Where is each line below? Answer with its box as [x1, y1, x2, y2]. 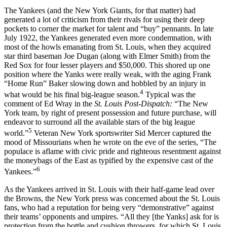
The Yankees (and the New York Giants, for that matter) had [4, 6, 196, 15]
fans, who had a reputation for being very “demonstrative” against [4, 203, 214, 212]
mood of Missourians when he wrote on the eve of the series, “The [4, 138, 216, 147]
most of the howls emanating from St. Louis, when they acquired [4, 42, 211, 51]
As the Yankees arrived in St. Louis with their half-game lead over [4, 184, 214, 194]
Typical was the [143, 90, 196, 99]
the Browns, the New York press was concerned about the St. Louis [4, 194, 220, 203]
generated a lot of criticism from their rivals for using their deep [4, 15, 205, 24]
